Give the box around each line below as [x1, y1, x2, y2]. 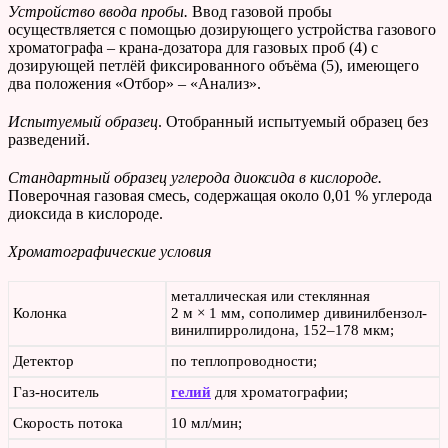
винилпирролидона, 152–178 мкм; [171, 322, 394, 339]
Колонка [13, 305, 67, 322]
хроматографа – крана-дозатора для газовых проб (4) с [8, 39, 378, 57]
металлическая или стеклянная [171, 288, 370, 305]
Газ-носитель [13, 384, 99, 401]
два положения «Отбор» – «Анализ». [8, 75, 261, 93]
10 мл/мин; [171, 415, 242, 432]
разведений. [8, 131, 90, 149]
